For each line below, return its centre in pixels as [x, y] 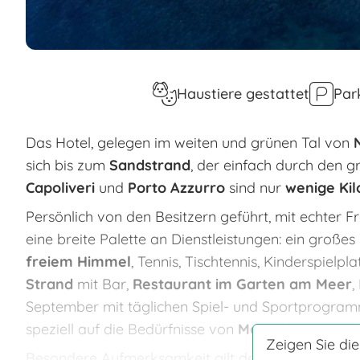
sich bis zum [67, 165]
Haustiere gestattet [243, 93]
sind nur [255, 187]
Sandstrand [150, 165]
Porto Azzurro [176, 187]
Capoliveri [60, 187]
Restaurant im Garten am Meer [242, 284]
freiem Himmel [78, 261]
